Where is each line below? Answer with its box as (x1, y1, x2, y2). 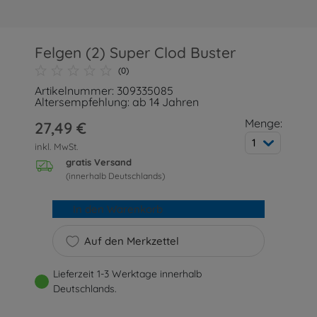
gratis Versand (66, 156, 132, 168)
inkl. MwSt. (35, 141, 79, 152)
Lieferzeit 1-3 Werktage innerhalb (53, 267, 202, 281)
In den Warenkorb (72, 202, 163, 217)
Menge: (244, 116, 282, 130)
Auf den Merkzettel (83, 234, 179, 248)
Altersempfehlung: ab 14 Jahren (35, 95, 200, 109)
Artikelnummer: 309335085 (35, 83, 174, 98)
